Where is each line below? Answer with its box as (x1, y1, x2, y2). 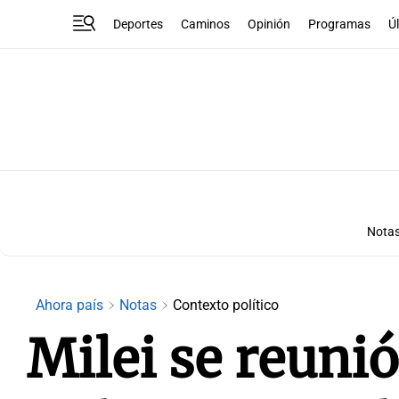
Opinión (248, 16, 291, 32)
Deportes (113, 16, 164, 32)
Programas (308, 16, 371, 32)
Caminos (181, 16, 231, 32)
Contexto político (173, 297, 279, 313)
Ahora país (36, 297, 107, 313)
